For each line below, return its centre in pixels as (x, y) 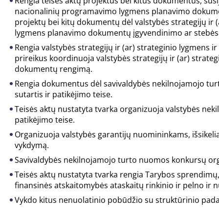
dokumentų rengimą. (54, 69)
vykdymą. (32, 145)
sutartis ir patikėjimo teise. (64, 94)
